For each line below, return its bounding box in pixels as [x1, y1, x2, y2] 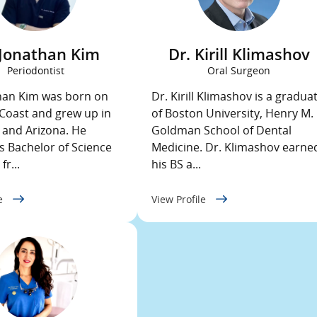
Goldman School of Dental [151, 122, 292, 138]
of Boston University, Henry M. [151, 105, 313, 121]
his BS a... [151, 156, 201, 172]
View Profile [151, 192, 209, 206]
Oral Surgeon [207, 64, 271, 77]
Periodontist [6, 64, 64, 77]
